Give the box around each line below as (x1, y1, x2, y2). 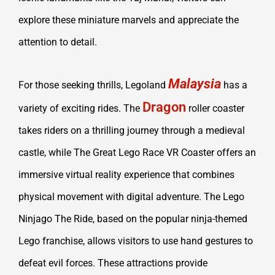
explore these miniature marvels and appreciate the (18, 14, 239, 26)
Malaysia (168, 76, 221, 92)
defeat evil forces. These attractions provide (18, 257, 207, 269)
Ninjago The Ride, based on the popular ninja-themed (18, 213, 247, 225)
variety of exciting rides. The (18, 103, 142, 115)
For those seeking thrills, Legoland (18, 79, 168, 91)
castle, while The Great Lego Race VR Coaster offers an (18, 147, 256, 159)
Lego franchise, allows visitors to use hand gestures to (18, 235, 253, 247)
